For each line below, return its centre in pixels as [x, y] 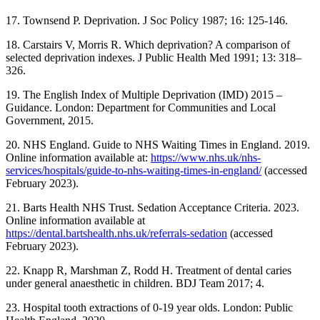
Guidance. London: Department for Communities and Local [141, 108]
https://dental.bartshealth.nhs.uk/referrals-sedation [116, 234]
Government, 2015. [50, 121]
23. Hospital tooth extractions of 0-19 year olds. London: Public [149, 308]
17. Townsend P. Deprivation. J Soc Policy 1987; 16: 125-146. [147, 21]
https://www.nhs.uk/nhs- [206, 158]
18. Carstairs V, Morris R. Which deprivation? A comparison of [148, 45]
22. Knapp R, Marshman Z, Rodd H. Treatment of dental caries [149, 271]
